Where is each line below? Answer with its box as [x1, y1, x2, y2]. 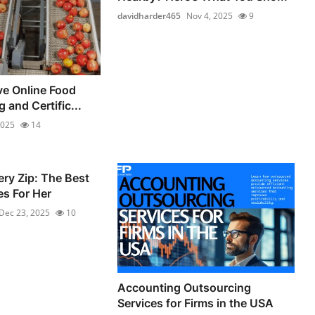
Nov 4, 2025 [186, 9, 233, 22]
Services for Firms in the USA [117, 296, 274, 311]
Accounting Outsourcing [117, 281, 252, 295]
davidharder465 [117, 9, 181, 22]
